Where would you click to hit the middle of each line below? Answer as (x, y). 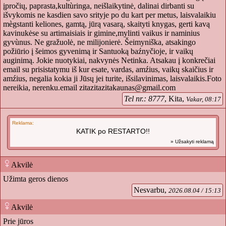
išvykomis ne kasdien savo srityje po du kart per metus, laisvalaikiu (109, 15)
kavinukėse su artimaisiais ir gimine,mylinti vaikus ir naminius (101, 33)
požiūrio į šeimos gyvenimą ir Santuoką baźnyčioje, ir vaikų (98, 51)
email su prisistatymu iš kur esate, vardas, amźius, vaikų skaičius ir (108, 70)
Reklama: (23, 123)
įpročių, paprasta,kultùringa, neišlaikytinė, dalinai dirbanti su (99, 6)
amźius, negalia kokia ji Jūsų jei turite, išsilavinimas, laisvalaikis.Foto (112, 79)
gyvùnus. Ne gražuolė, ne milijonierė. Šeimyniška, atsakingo (99, 42)
